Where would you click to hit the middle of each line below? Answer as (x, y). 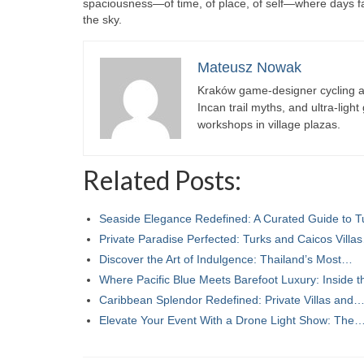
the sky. (102, 19)
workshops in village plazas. (269, 124)
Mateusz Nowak (249, 67)
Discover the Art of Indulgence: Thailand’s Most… (226, 259)
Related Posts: (162, 180)
